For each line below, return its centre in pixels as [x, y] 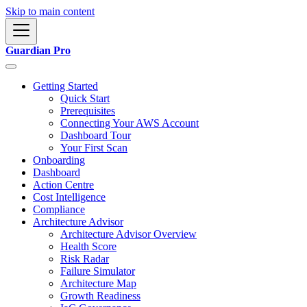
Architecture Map [98, 283]
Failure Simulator [98, 271]
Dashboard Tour [96, 135]
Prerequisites [88, 111]
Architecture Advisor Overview [128, 234]
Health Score [88, 246]
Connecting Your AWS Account [130, 123]
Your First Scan [94, 148]
